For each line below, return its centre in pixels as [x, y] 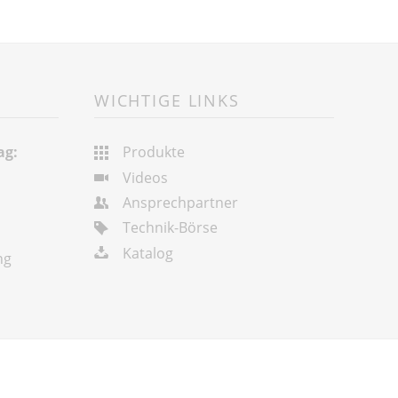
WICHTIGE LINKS [167, 99]
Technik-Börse [170, 228]
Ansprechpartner [180, 203]
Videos [145, 177]
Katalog [147, 253]
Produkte [153, 152]
